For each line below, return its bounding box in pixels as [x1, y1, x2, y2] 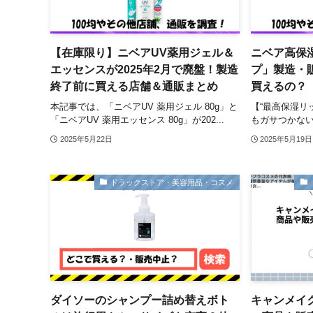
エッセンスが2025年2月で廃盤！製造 [50, 64, 238, 76]
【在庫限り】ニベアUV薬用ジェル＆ [50, 47, 234, 59]
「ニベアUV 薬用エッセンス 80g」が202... [50, 114, 224, 125]
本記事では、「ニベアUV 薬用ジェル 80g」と [50, 101, 238, 112]
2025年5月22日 [59, 134, 112, 143]
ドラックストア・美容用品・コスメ [110, 177, 234, 187]
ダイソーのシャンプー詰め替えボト [50, 294, 229, 307]
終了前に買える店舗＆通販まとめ [50, 80, 218, 93]
